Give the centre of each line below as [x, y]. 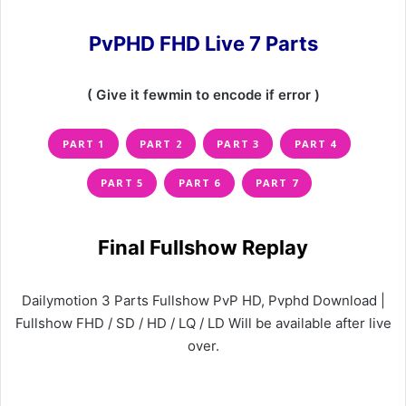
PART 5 [122, 182]
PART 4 [315, 143]
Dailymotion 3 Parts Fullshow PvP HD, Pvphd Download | [203, 300]
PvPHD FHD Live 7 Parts [203, 44]
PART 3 [238, 143]
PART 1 [83, 143]
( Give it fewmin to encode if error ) [203, 95]
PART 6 [199, 182]
